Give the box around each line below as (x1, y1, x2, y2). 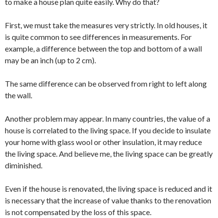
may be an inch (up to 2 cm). (5, 55, 96, 65)
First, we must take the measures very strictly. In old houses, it (5, 20, 207, 30)
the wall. (5, 90, 32, 100)
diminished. (5, 160, 42, 170)
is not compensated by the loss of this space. (5, 207, 151, 217)
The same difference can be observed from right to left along (5, 78, 207, 88)
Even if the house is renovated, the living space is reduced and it (5, 183, 212, 193)
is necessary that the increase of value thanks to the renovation (5, 195, 211, 205)
